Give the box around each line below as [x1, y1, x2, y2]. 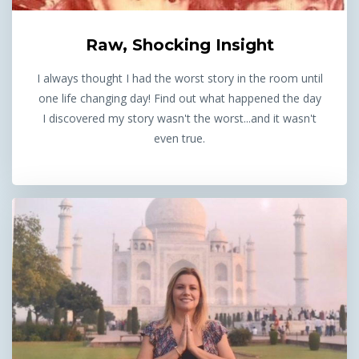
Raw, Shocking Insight [85, 35, 274, 55]
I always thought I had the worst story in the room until [36, 71, 323, 87]
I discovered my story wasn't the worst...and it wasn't [42, 111, 317, 127]
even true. [154, 131, 205, 147]
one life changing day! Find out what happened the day [38, 91, 321, 107]
